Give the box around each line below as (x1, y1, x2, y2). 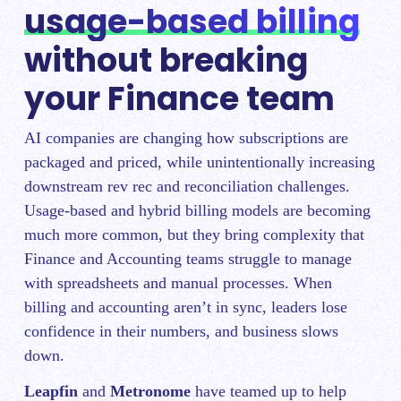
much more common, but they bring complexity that (24, 225, 364, 243)
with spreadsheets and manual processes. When (24, 273, 332, 292)
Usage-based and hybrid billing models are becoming (24, 200, 371, 219)
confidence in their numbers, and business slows (24, 321, 338, 340)
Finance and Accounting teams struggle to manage (24, 249, 352, 268)
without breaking (24, 37, 308, 83)
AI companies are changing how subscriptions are (24, 128, 348, 147)
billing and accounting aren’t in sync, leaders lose (24, 297, 347, 316)
